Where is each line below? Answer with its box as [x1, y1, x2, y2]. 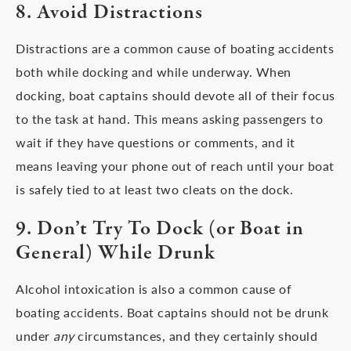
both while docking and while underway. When [16, 63, 291, 81]
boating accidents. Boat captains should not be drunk [16, 303, 328, 321]
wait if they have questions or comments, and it [16, 133, 295, 151]
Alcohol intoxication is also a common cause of [16, 280, 291, 298]
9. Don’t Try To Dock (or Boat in [16, 215, 304, 243]
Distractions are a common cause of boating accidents [16, 39, 334, 57]
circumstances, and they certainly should [74, 327, 317, 345]
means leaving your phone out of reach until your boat [16, 157, 335, 175]
